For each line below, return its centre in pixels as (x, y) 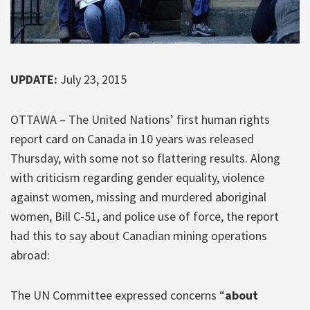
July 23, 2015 (93, 79)
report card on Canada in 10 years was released (132, 138)
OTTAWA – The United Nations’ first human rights (140, 119)
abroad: (30, 255)
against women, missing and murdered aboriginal (138, 197)
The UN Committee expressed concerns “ (118, 295)
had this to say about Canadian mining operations (139, 235)
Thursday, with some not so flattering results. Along (145, 158)
